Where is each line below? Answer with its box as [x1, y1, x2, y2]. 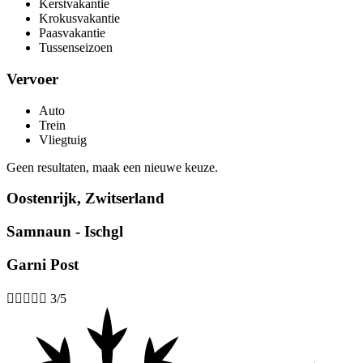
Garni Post [6, 255, 79, 273]
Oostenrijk [6, 190, 77, 207]
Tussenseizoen [39, 41, 113, 55]
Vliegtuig [39, 132, 87, 147]
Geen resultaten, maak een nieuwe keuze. [6, 160, 218, 174]
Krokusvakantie [39, 11, 120, 26]
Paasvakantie [39, 26, 105, 41]
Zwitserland [85, 190, 164, 207]
